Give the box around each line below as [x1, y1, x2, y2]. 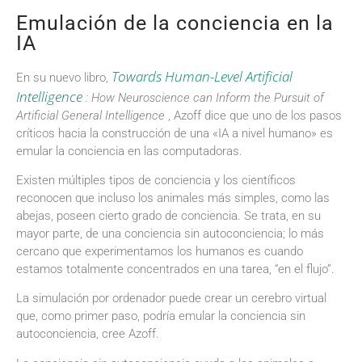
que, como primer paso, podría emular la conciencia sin [16, 309, 305, 324]
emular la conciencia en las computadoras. [16, 143, 242, 158]
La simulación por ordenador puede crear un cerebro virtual [16, 291, 326, 306]
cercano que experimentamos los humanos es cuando [16, 244, 303, 259]
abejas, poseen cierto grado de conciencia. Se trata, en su [16, 208, 321, 224]
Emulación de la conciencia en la [16, 11, 334, 35]
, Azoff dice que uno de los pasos [165, 107, 342, 123]
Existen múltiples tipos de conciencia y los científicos [16, 173, 296, 188]
